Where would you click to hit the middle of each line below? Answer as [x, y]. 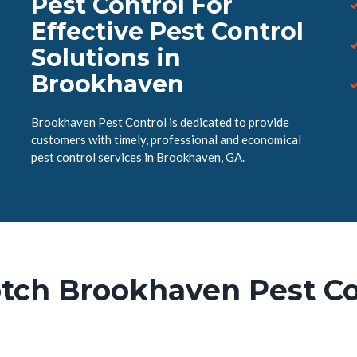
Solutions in [106, 58]
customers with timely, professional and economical [166, 139]
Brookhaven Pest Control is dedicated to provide [160, 122]
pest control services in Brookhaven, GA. [138, 157]
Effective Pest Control [167, 31]
